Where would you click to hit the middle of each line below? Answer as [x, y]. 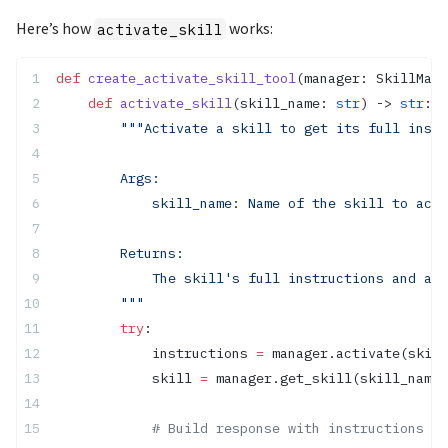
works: [250, 28]
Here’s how [55, 28]
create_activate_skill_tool [188, 78]
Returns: [120, 253]
